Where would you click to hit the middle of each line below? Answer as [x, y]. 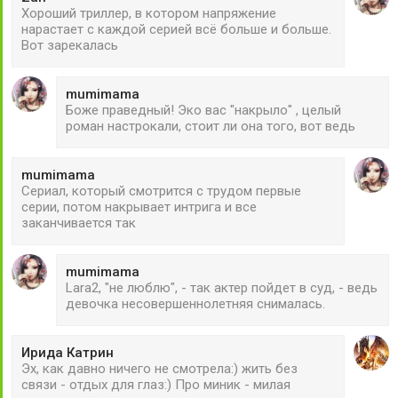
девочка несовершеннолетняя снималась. [195, 304]
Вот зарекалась [70, 46]
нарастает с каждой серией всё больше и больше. [176, 30]
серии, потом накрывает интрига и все [139, 207]
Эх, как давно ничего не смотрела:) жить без [159, 369]
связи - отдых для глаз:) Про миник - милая [156, 385]
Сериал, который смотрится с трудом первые [161, 191]
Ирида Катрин [68, 353]
